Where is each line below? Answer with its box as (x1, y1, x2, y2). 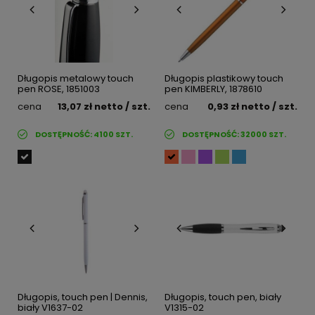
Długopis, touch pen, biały (165, 290, 281, 304)
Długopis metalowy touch (18, 72, 134, 86)
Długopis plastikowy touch (165, 72, 283, 86)
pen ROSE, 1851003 (18, 82, 100, 96)
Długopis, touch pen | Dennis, (18, 290, 148, 304)
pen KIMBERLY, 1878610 (165, 82, 262, 96)
